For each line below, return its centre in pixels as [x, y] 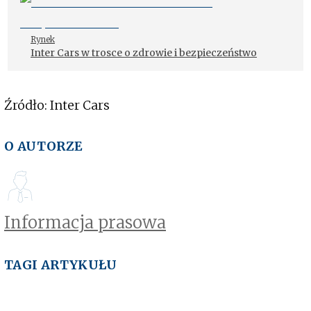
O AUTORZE [44, 146]
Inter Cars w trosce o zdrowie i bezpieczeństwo [144, 53]
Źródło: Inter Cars [58, 106]
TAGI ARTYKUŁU [61, 265]
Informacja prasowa [85, 223]
